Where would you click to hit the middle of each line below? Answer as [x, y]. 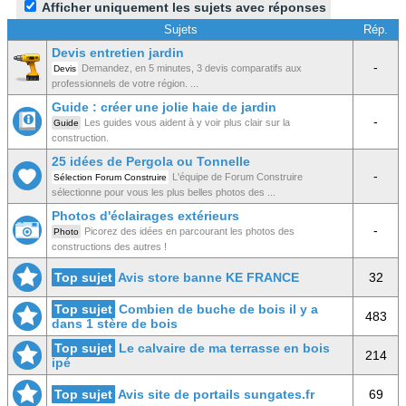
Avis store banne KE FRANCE [208, 277]
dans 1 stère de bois [115, 324]
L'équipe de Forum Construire [237, 177]
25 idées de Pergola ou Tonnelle [151, 161]
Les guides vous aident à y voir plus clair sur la [187, 122]
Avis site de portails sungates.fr [216, 394]
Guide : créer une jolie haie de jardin [164, 107]
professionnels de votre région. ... [125, 83]
